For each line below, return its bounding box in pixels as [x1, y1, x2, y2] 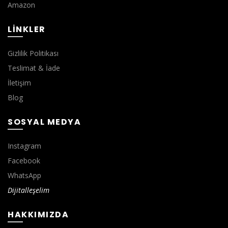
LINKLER [8, 23, 46, 35]
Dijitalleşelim [8, 185, 49, 195]
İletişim [8, 77, 31, 88]
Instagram [8, 140, 41, 151]
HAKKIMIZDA [8, 208, 69, 220]
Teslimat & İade [8, 63, 60, 73]
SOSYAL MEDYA [8, 116, 81, 128]
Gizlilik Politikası [8, 48, 59, 58]
